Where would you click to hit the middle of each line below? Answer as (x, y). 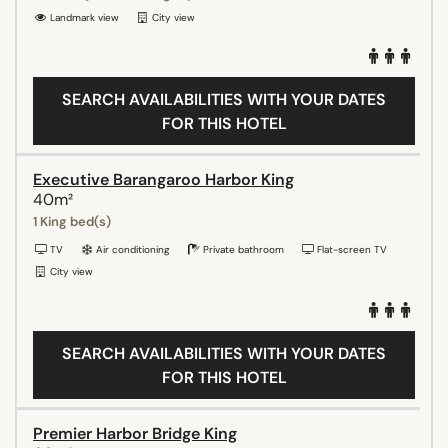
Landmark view (83, 17)
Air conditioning (131, 249)
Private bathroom (242, 249)
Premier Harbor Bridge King (135, 433)
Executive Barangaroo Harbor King (163, 179)
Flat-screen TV (350, 249)
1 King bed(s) (72, 221)
